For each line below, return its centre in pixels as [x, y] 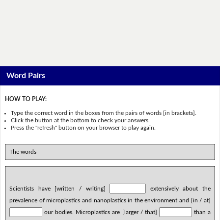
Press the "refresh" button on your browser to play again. [83, 127]
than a [201, 212]
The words [23, 151]
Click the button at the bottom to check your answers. [81, 120]
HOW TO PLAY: [26, 99]
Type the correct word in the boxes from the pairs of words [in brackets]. [104, 113]
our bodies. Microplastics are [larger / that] [100, 212]
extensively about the [179, 188]
